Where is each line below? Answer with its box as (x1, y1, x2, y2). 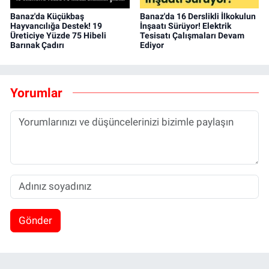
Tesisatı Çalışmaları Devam (139, 30, 244, 40)
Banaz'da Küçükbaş (10, 11, 84, 21)
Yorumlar (10, 85, 62, 101)
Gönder (18, 214, 52, 226)
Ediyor (139, 40, 164, 50)
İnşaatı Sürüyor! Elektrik (139, 20, 231, 31)
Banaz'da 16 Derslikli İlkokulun (139, 11, 256, 21)
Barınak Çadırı (10, 40, 64, 50)
